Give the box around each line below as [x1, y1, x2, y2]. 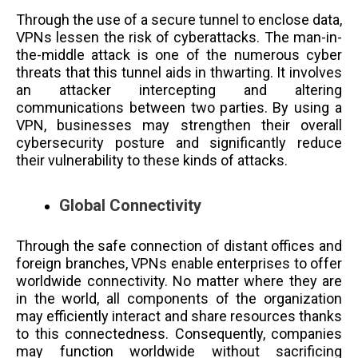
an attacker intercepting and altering [16, 82, 342, 99]
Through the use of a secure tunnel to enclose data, [16, 11, 342, 29]
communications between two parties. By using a [16, 99, 342, 117]
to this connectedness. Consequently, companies [16, 324, 342, 342]
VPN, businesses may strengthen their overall [16, 117, 342, 134]
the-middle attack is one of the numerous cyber [16, 46, 342, 64]
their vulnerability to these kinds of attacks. [16, 152, 294, 169]
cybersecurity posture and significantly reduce [16, 134, 342, 152]
